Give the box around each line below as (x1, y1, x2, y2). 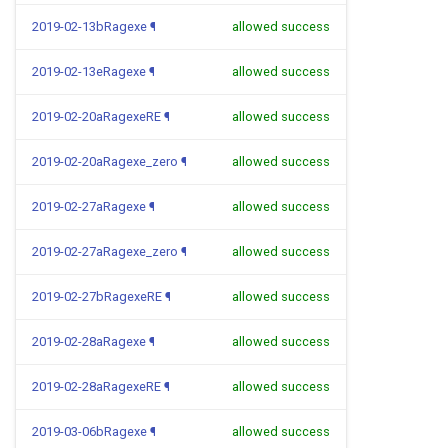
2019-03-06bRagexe (32, 424, 147, 439)
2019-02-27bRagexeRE (32, 289, 162, 304)
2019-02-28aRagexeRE (32, 379, 161, 394)
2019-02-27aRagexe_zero (32, 244, 178, 259)
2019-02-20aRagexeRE (32, 109, 161, 124)
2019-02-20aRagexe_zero (32, 154, 178, 169)
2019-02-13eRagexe (32, 64, 146, 79)
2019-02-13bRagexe (32, 19, 147, 34)
